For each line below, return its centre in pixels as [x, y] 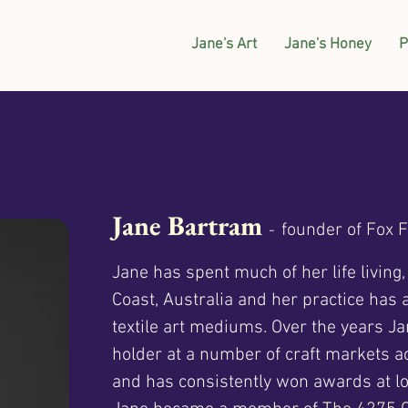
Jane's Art [224, 45]
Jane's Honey [328, 45]
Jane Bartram [187, 225]
